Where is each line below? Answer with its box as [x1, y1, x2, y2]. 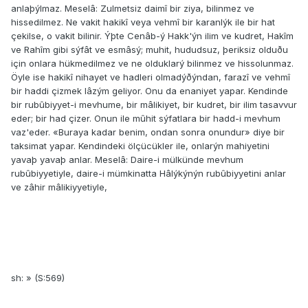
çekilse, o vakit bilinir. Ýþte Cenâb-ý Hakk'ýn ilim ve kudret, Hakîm [11, 30, 294, 42]
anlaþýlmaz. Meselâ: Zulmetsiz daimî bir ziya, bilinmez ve [11, 3, 254, 14]
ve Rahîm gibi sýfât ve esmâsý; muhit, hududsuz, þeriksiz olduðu [11, 44, 288, 56]
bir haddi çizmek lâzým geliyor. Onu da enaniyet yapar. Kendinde [11, 85, 288, 97]
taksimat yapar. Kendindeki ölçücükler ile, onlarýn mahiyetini [11, 140, 269, 152]
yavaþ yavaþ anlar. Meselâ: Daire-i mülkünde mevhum [11, 154, 243, 166]
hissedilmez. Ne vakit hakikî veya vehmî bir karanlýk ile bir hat [11, 16, 275, 28]
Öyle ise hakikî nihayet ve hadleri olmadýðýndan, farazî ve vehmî [11, 71, 290, 83]
